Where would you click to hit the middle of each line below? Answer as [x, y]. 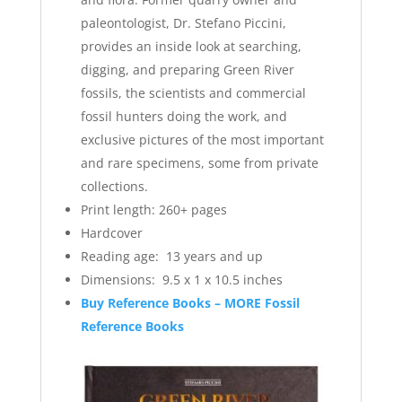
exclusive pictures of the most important [202, 139]
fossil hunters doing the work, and [184, 116]
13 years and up [214, 256]
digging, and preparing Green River [187, 69]
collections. [114, 186]
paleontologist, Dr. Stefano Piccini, [183, 22]
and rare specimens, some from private [199, 162]
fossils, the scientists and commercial [193, 92]
